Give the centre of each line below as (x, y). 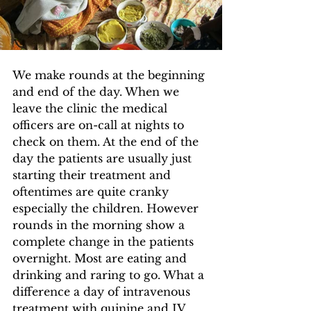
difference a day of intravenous (103, 292)
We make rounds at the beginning (110, 75)
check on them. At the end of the (107, 142)
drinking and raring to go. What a (110, 275)
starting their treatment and (93, 175)
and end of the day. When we (98, 92)
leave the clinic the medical (92, 109)
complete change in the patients (105, 242)
